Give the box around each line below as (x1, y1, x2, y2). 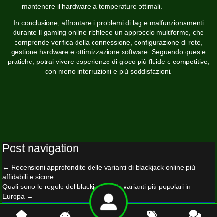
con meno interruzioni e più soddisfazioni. (45, 67, 172, 75)
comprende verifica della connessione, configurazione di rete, (15, 38, 202, 46)
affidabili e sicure (2, 172, 54, 181)
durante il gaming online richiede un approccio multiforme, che (13, 28, 204, 36)
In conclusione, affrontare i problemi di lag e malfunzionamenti (13, 18, 204, 27)
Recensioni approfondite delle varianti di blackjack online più (9, 163, 195, 171)
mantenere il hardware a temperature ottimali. (22, 2, 162, 10)
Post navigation (2, 141, 79, 155)
